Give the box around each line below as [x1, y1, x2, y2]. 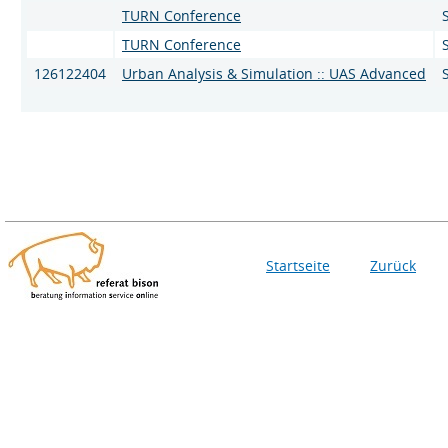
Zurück [370, 256, 416, 276]
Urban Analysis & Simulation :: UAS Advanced [122, 63, 426, 83]
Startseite [266, 256, 330, 276]
